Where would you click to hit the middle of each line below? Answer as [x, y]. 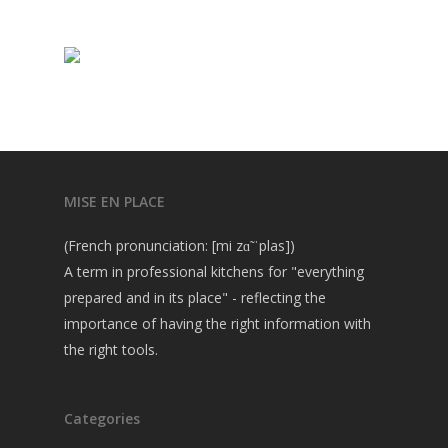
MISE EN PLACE [114, 201]
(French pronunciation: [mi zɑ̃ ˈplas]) [179, 245]
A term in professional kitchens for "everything [214, 271]
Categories [102, 418]
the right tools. [111, 349]
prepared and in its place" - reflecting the [195, 297]
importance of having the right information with [217, 323]
